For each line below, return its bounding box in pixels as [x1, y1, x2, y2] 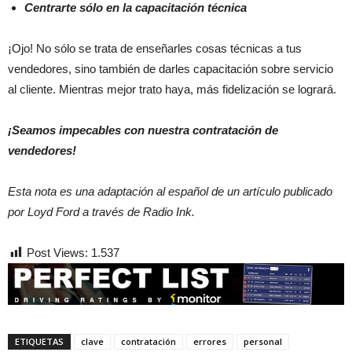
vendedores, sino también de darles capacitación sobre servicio [8, 61, 333, 75]
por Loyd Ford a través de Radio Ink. [8, 204, 195, 218]
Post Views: [27, 245, 88, 259]
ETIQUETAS [15, 335, 64, 347]
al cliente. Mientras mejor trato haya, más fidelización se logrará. [8, 82, 336, 96]
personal [244, 335, 282, 347]
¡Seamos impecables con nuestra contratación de [8, 123, 278, 137]
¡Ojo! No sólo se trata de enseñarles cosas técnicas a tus [8, 41, 302, 55]
